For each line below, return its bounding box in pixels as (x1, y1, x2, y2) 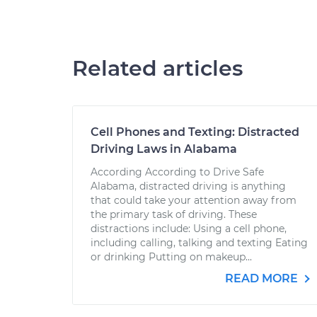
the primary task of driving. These (91, 208, 257, 221)
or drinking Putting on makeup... (91, 250, 252, 263)
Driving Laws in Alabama (91, 142, 237, 156)
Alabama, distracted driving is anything (91, 180, 286, 192)
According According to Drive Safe (91, 166, 264, 178)
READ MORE (225, 272, 301, 285)
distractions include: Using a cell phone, (91, 222, 287, 235)
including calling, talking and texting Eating (91, 236, 308, 249)
